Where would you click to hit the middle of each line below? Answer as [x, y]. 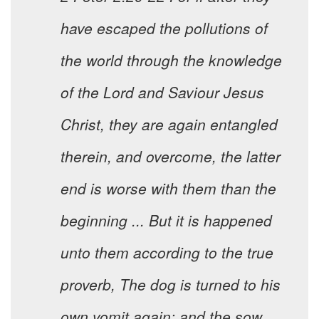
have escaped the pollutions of [164, 28]
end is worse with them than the [168, 188]
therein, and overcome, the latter [171, 156]
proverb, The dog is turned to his [171, 284]
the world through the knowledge [171, 60]
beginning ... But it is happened [166, 220]
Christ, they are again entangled [169, 124]
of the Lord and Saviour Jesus [162, 92]
